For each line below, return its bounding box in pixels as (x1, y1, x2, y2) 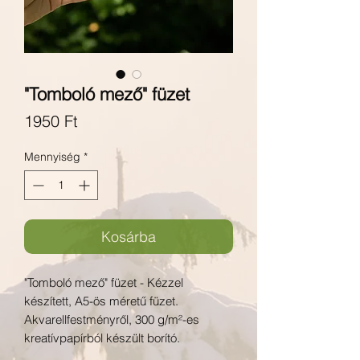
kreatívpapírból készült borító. (24, 330, 180, 346)
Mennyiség (24, 149, 80, 164)
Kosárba (101, 227, 156, 246)
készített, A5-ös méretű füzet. (24, 293, 178, 309)
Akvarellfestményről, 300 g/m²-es (24, 312, 199, 327)
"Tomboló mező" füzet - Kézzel (24, 275, 183, 290)
